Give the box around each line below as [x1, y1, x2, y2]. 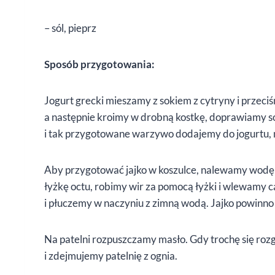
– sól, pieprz [44, 21, 96, 35]
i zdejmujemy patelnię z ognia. [44, 249, 177, 263]
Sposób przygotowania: [44, 58, 155, 71]
